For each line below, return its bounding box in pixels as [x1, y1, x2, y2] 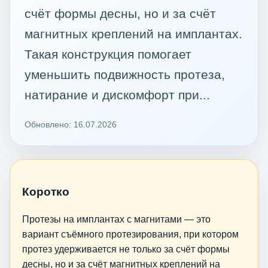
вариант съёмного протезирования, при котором [22, 229, 239, 240]
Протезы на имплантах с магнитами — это [22, 214, 211, 225]
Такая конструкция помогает [25, 47, 191, 61]
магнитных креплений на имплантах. [25, 27, 242, 41]
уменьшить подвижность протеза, [25, 68, 225, 81]
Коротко [22, 185, 69, 198]
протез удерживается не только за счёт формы [22, 244, 230, 255]
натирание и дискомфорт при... [25, 88, 210, 102]
